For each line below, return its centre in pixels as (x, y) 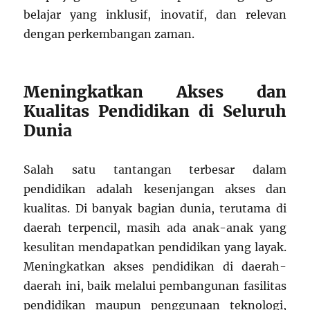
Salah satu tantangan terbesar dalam (155, 170)
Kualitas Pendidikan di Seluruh (155, 111)
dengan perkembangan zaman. (109, 34)
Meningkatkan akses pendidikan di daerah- (155, 266)
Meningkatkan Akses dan (155, 92)
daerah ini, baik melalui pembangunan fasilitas (155, 286)
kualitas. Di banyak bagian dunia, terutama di (155, 208)
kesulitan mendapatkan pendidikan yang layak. (155, 247)
